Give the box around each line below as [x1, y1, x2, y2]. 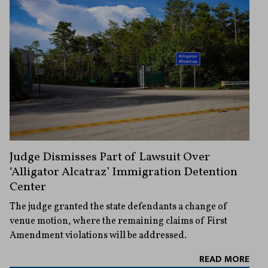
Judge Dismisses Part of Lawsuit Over [10, 148, 210, 166]
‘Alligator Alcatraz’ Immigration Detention [10, 163, 237, 181]
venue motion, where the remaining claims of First [10, 214, 227, 228]
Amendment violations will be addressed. [10, 229, 187, 242]
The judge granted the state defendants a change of [10, 200, 228, 214]
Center [10, 178, 46, 196]
